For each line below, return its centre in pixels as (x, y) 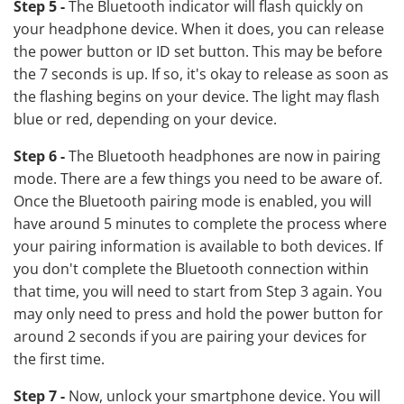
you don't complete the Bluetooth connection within (191, 269)
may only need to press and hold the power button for (198, 314)
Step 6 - (39, 156)
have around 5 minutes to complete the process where (200, 224)
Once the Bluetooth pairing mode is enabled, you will (193, 202)
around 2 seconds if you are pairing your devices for (190, 337)
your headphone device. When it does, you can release (199, 29)
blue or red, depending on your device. (145, 119)
